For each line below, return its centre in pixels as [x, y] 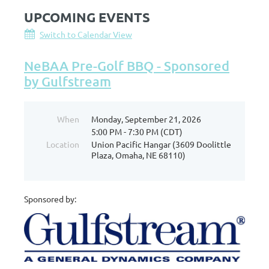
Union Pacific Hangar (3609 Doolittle [161, 144]
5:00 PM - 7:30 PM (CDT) [137, 132]
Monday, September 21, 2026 [146, 119]
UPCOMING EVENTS [87, 17]
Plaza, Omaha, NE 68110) [138, 155]
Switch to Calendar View [86, 35]
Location [63, 144]
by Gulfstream [68, 82]
